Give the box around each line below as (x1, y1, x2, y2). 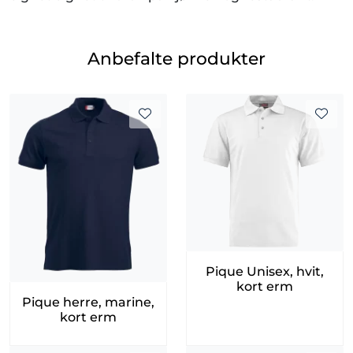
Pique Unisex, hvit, (206, 263, 324, 279)
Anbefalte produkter (87, 47, 266, 69)
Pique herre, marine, (22, 294, 154, 310)
